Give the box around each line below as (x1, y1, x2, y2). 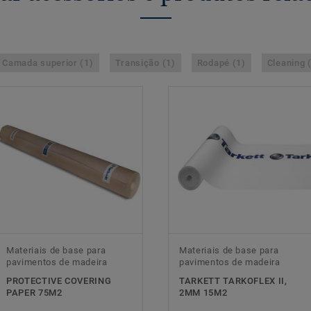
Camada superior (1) (2, 58, 94, 69)
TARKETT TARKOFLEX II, (179, 276, 287, 287)
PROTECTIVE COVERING (6, 276, 112, 287)
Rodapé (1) (196, 58, 246, 69)
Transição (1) (115, 58, 176, 69)
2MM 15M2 (179, 287, 228, 299)
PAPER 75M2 (6, 287, 62, 299)
